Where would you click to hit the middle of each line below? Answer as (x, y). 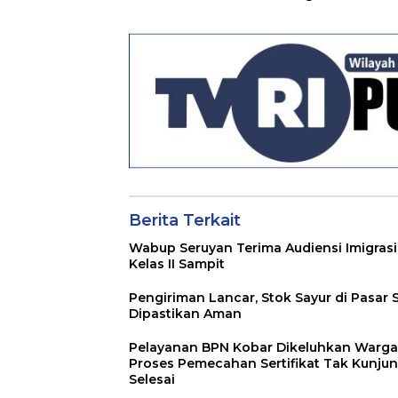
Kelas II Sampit (177, 263)
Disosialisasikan (341, 10)
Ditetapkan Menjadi (194, 10)
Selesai (152, 379)
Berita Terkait (185, 220)
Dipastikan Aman (185, 313)
